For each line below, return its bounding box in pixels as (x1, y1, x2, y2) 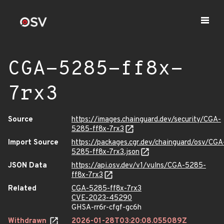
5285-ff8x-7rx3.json (71, 147, 139, 157)
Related (8, 184, 36, 193)
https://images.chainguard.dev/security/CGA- (71, 115, 221, 124)
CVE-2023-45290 (71, 193, 132, 203)
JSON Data (8, 161, 47, 170)
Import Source (8, 138, 58, 147)
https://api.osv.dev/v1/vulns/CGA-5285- (71, 161, 206, 170)
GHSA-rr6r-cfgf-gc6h (71, 203, 141, 212)
